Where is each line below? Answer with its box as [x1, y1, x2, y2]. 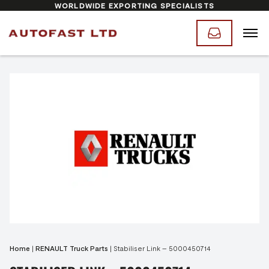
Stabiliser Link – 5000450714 [113, 244, 211, 252]
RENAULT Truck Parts [35, 244, 108, 252]
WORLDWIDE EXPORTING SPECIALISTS [54, 1, 215, 10]
